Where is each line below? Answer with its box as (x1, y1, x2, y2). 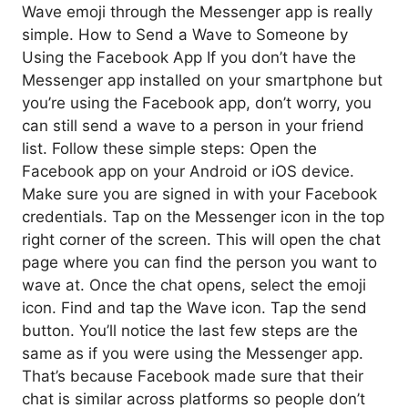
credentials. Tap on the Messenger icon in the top (22, 207, 384, 226)
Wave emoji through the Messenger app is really (22, 2, 372, 21)
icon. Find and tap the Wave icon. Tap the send (22, 298, 367, 317)
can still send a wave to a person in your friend (22, 116, 364, 135)
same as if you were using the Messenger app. (22, 343, 363, 362)
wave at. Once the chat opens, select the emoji (22, 275, 366, 294)
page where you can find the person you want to (22, 252, 377, 271)
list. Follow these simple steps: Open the (22, 138, 317, 158)
